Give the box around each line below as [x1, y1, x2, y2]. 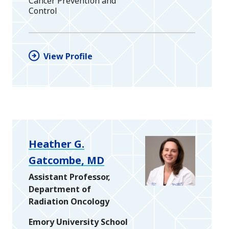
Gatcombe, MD [29, 153, 104, 167]
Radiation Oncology [29, 195, 109, 207]
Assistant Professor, [29, 171, 110, 182]
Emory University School [29, 216, 128, 227]
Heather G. [29, 136, 84, 151]
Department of [29, 183, 91, 195]
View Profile [43, 50, 93, 62]
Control [29, 5, 57, 17]
